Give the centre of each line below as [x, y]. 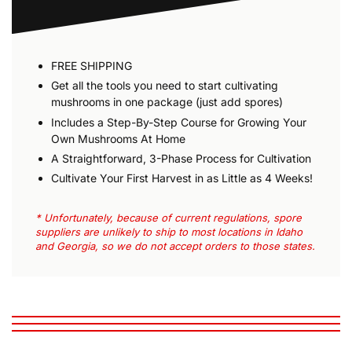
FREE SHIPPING [92, 66]
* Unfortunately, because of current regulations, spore [169, 217]
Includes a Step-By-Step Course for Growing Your [179, 122]
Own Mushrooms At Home [118, 138]
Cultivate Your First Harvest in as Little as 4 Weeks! [182, 178]
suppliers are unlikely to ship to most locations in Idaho [169, 231]
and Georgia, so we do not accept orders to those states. [175, 246]
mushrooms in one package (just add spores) [167, 102]
